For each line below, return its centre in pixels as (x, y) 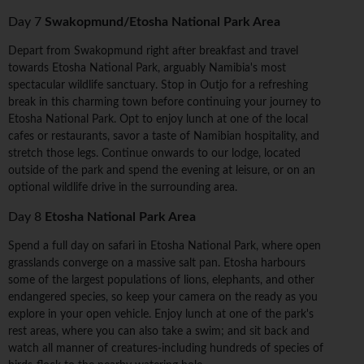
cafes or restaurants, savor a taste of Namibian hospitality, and (164, 137)
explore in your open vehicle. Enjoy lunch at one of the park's (161, 315)
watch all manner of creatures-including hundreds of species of (166, 349)
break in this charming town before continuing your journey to (165, 103)
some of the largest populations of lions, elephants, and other (161, 281)
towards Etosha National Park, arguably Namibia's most (147, 69)
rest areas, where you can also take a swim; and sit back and (159, 332)
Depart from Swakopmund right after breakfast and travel (153, 52)
